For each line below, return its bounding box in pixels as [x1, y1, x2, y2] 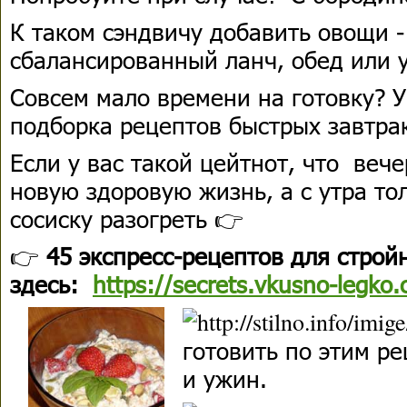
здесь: [10, 269, 93, 299]
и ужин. [183, 363, 267, 393]
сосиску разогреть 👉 [10, 203, 251, 233]
